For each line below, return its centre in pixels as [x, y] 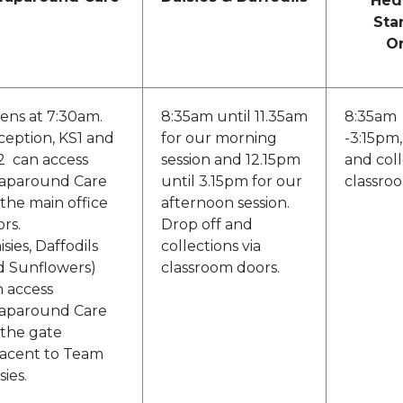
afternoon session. [225, 203]
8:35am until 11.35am [234, 117]
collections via [211, 246]
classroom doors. [220, 268]
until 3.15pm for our [232, 182]
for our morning [219, 139]
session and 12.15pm [231, 160]
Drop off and [207, 225]
